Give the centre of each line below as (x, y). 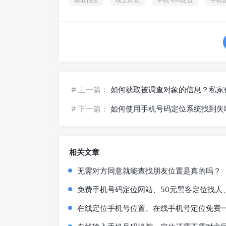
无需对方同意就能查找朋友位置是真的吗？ (149, 170)
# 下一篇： (91, 108)
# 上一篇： (91, 89)
